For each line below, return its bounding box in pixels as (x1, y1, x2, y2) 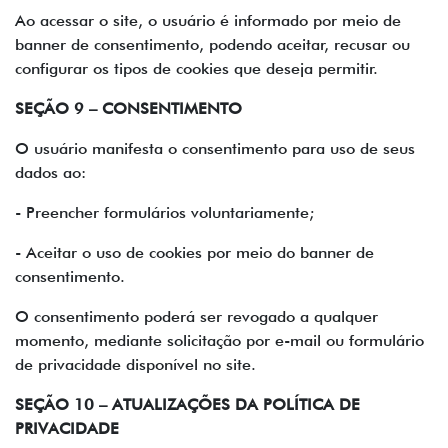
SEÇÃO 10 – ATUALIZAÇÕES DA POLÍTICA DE (15, 395, 360, 414)
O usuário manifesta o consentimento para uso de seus (15, 139, 415, 158)
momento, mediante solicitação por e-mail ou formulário (15, 331, 424, 350)
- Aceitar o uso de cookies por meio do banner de (15, 243, 374, 262)
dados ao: (15, 163, 86, 182)
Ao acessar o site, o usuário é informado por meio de (15, 11, 401, 30)
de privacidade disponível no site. (15, 355, 256, 374)
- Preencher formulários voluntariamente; (15, 203, 314, 222)
